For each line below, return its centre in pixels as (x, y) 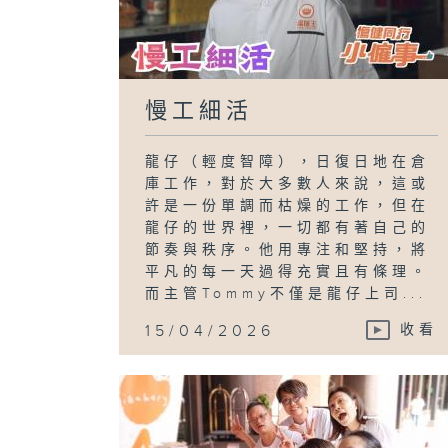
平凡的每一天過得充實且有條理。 (288, 271)
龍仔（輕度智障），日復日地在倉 (288, 161)
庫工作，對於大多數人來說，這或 (288, 183)
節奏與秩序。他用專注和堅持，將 (288, 249)
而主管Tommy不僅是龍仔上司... (286, 293)
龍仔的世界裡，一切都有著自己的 (288, 227)
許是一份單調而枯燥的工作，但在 (288, 205)
